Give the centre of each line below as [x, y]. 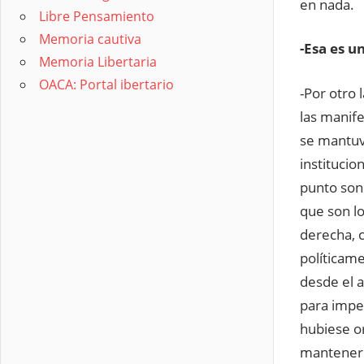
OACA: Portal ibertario [106, 84]
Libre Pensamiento [97, 16]
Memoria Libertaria [98, 61]
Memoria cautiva [90, 39]
